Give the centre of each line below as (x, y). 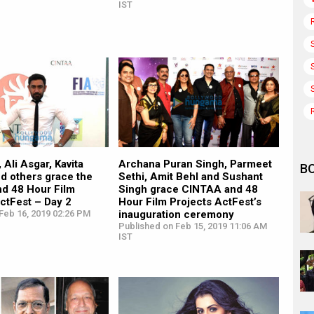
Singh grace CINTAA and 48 (188, 190)
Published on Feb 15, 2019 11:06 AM (192, 226)
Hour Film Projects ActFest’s (190, 202)
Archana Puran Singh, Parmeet (195, 164)
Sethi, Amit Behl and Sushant (190, 177)
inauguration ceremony (176, 215)
